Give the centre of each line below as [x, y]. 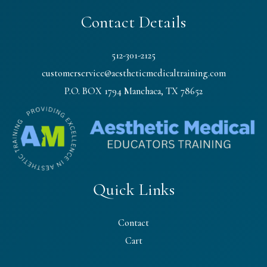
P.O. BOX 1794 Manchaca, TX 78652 [133, 91]
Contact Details [133, 22]
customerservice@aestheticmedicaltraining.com [133, 73]
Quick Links [133, 190]
